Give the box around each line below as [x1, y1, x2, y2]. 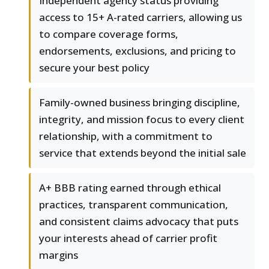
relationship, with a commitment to [39, 129, 213, 144]
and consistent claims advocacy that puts [39, 214, 238, 229]
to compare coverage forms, [39, 27, 178, 41]
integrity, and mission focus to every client [39, 112, 244, 127]
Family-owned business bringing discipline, [39, 95, 240, 110]
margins [39, 248, 78, 262]
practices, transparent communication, [39, 198, 228, 212]
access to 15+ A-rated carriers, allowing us [39, 10, 242, 25]
